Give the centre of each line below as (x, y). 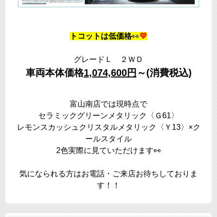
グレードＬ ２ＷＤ (108, 59)
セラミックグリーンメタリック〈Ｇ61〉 (108, 115)
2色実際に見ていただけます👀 (108, 150)
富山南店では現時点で (108, 104)
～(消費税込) (164, 72)
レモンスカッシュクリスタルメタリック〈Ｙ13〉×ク (108, 127)
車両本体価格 (54, 72)
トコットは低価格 (101, 36)
